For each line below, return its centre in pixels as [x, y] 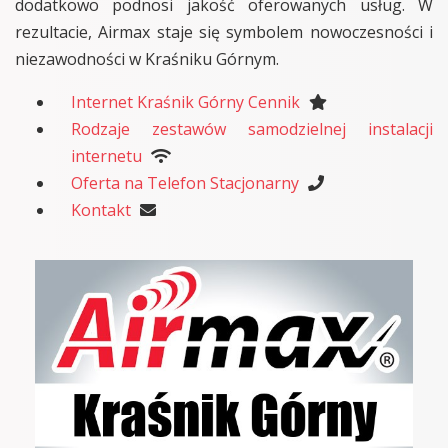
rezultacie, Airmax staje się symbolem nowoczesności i [224, 31]
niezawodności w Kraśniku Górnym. [147, 58]
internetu [106, 155]
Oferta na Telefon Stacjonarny [185, 182]
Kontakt [101, 209]
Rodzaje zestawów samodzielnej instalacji [252, 128]
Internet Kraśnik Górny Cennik [185, 101]
